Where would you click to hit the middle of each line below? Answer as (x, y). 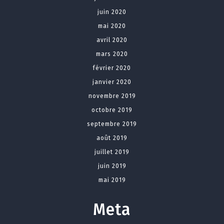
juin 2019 (112, 166)
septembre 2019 (112, 124)
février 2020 (112, 68)
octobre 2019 (112, 110)
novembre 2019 (112, 96)
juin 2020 (112, 12)
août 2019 (112, 138)
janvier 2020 (112, 82)
